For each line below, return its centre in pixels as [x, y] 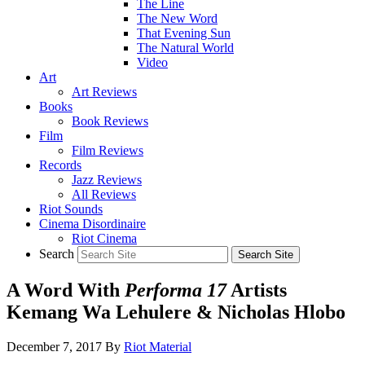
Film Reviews [108, 150]
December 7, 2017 [54, 346]
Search [57, 254]
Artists [257, 290]
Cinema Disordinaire [92, 224]
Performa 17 [176, 290]
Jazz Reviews [107, 180]
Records [60, 165]
